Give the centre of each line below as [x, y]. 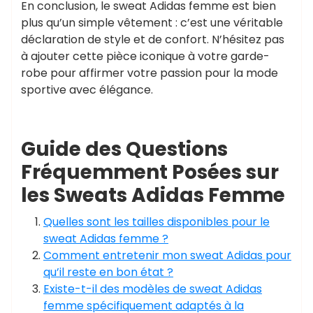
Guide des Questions [124, 149]
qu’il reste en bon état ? [108, 272]
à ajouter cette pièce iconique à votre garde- [145, 56]
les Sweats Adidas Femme [153, 195]
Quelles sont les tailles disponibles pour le [156, 222]
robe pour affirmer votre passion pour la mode [150, 73]
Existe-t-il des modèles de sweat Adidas [153, 289]
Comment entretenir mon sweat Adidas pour [167, 255]
